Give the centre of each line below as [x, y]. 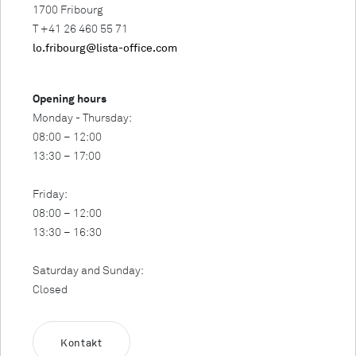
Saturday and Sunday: [88, 270]
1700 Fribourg [68, 10]
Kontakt [81, 342]
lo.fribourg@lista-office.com [105, 48]
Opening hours [70, 99]
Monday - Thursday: [82, 118]
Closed [50, 289]
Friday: [50, 194]
